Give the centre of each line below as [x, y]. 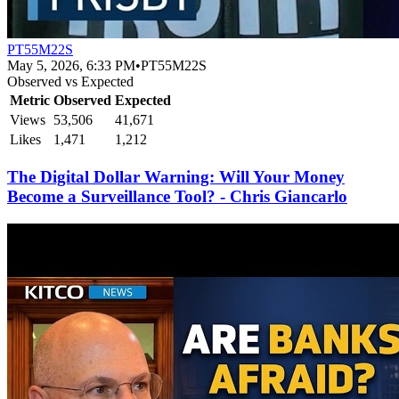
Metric [30, 101]
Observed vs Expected [70, 82]
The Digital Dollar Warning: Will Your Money [176, 177]
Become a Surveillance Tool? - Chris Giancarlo [177, 197]
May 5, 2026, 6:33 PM [71, 66]
